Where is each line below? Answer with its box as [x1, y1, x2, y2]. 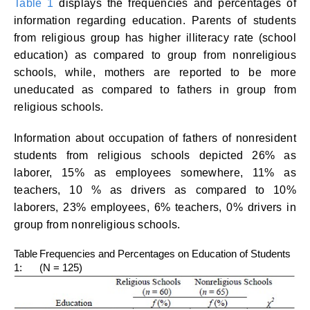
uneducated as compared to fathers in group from [14, 84, 296, 95]
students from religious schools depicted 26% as [14, 149, 296, 161]
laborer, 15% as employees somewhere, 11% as [14, 167, 296, 179]
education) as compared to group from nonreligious [14, 49, 296, 61]
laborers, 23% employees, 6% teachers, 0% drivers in [14, 201, 296, 213]
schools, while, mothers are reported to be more [14, 66, 296, 78]
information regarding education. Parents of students [14, 15, 296, 26]
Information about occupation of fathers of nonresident [14, 132, 296, 144]
